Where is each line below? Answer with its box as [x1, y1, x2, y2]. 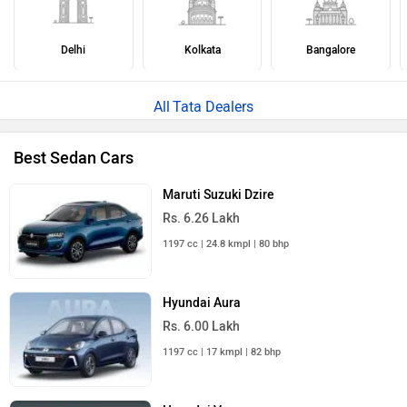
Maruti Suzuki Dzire [163, 187, 275, 203]
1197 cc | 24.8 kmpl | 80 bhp [163, 238, 290, 251]
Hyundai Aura [163, 295, 242, 312]
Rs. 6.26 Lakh [163, 211, 241, 227]
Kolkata [184, 44, 221, 57]
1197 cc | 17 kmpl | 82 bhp [163, 346, 282, 359]
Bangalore [306, 44, 356, 57]
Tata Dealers [173, 98, 253, 116]
